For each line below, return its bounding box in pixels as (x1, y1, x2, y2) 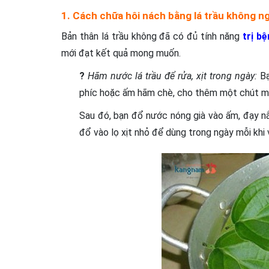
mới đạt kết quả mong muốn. (61, 47, 181, 59)
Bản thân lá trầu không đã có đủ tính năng (61, 31, 240, 42)
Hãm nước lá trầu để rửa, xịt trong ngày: (87, 70, 257, 82)
